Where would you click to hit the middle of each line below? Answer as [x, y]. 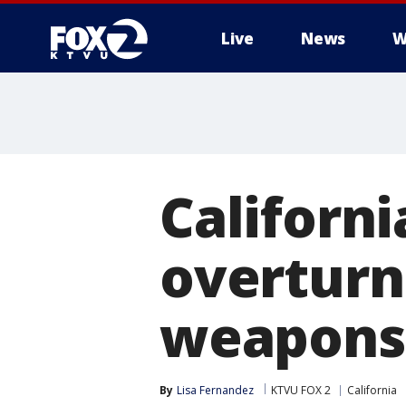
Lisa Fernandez [215, 390]
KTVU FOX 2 [301, 390]
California [372, 390]
